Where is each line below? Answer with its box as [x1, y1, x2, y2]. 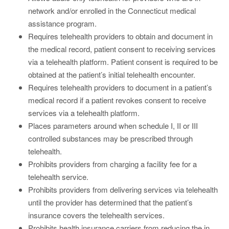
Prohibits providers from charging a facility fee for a [28, 158, 197, 169]
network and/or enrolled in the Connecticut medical [28, 5, 196, 16]
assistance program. [28, 17, 97, 29]
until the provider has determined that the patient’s [28, 196, 193, 208]
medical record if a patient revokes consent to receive [28, 94, 206, 105]
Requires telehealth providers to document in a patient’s [28, 81, 212, 93]
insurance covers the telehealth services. [28, 209, 165, 220]
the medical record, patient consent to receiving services [28, 43, 216, 54]
